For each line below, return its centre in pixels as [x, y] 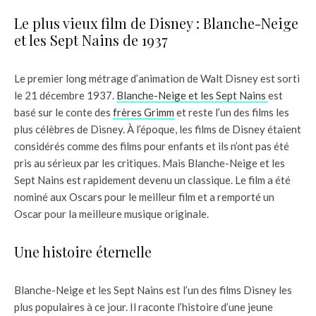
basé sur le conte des [63, 113]
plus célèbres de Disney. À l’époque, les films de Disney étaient [158, 129]
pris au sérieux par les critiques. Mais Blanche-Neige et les [150, 163]
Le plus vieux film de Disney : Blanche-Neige [156, 23]
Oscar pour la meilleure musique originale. [111, 214]
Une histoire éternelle [83, 252]
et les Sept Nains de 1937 [91, 40]
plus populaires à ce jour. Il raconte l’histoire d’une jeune [144, 307]
